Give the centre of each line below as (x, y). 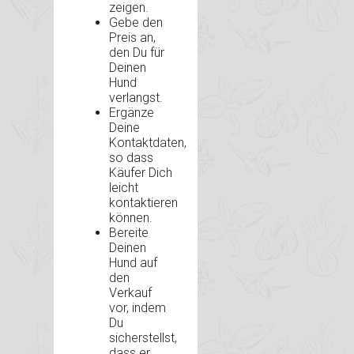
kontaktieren (143, 202)
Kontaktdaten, (148, 142)
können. (131, 217)
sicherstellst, (143, 337)
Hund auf (133, 262)
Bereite (129, 232)
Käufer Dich (141, 172)
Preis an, (132, 37)
